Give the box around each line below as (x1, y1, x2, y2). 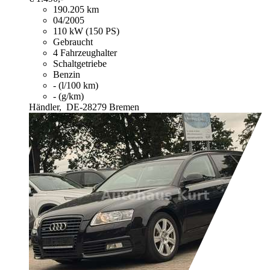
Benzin (53, 69, 80, 80)
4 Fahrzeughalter (53, 48, 117, 58)
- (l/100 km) (53, 80, 98, 91)
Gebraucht (53, 37, 93, 48)
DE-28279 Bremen (66, 102, 139, 113)
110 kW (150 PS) (53, 26, 119, 37)
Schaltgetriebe (53, 58, 107, 69)
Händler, (29, 102, 64, 113)
